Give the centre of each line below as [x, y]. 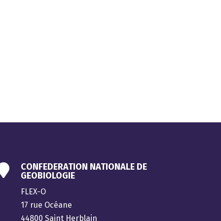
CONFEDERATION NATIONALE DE [84, 166]
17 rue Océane [47, 205]
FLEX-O [34, 191]
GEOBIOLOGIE [48, 175]
